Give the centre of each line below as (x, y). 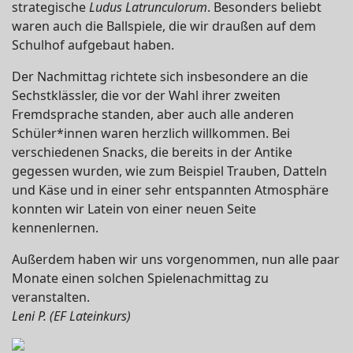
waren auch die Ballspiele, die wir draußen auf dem (164, 26)
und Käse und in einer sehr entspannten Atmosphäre (170, 190)
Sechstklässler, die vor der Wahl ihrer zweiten (146, 95)
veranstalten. (51, 297)
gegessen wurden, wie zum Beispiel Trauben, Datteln (169, 171)
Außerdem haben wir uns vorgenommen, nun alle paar (176, 259)
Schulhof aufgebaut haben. (93, 45)
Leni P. (31, 316)
